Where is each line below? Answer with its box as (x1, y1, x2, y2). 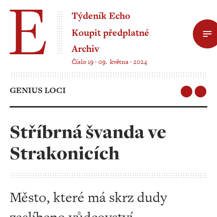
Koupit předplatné (72, 26, 149, 39)
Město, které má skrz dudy (10, 187, 167, 207)
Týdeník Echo (72, 9, 130, 22)
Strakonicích (10, 140, 120, 166)
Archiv (72, 42, 99, 55)
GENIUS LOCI (10, 84, 66, 96)
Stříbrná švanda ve (10, 119, 166, 144)
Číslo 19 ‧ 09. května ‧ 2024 (72, 57, 147, 66)
